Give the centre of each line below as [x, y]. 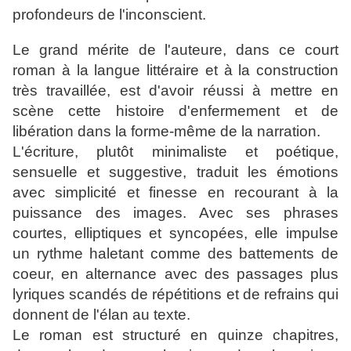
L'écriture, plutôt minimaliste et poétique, [175, 152]
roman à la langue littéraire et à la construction [175, 71]
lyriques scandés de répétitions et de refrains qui [175, 295]
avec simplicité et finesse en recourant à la [175, 193]
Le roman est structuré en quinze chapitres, [175, 335]
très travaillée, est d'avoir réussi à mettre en [175, 91]
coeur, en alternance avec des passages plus [175, 274]
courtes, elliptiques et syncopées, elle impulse [175, 233]
